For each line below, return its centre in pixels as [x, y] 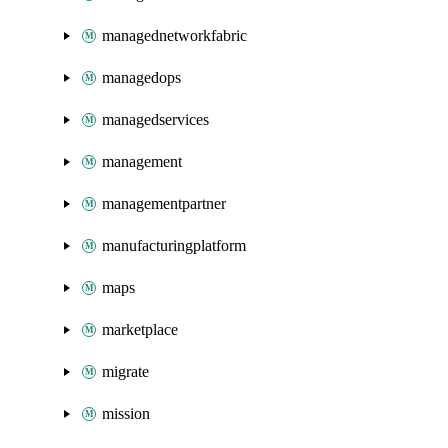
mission [126, 413]
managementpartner [164, 203]
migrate [125, 371]
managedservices [155, 119]
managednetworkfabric [174, 35]
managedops [141, 77]
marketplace [140, 329]
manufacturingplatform [174, 245]
